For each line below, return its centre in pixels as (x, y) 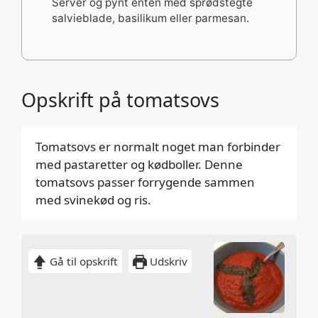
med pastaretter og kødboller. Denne (139, 165)
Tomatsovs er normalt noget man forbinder (158, 147)
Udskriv (167, 262)
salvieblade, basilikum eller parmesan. (150, 18)
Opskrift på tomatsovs (120, 100)
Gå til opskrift (82, 262)
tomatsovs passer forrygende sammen (145, 182)
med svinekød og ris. (95, 200)
